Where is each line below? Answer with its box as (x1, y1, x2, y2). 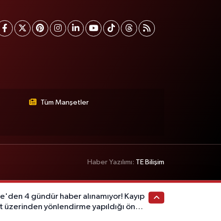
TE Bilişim (136, 158, 165, 166)
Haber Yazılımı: (87, 158, 136, 166)
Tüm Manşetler (40, 98, 89, 106)
